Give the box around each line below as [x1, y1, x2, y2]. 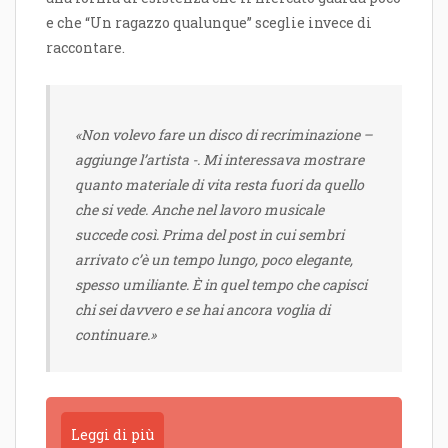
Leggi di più [71, 424, 154, 444]
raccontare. [46, 38, 125, 58]
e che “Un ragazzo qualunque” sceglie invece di [46, 13, 372, 33]
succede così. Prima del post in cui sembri [75, 224, 344, 244]
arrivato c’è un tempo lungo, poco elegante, [75, 249, 353, 269]
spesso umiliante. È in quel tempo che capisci [75, 274, 367, 294]
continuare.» [75, 324, 156, 344]
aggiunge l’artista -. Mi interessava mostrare [75, 149, 364, 169]
